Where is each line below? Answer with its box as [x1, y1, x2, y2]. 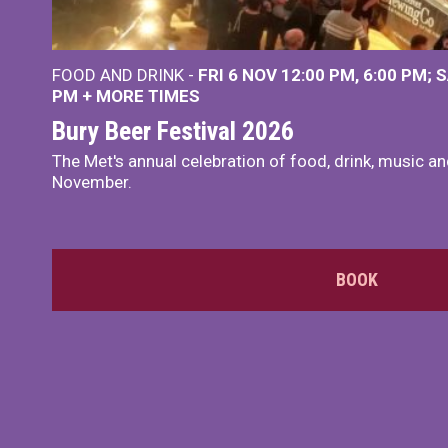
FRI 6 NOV [198, 65, 281, 86]
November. [52, 172, 132, 193]
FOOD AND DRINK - [52, 65, 198, 86]
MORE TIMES [96, 86, 200, 107]
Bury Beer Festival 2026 [52, 116, 294, 147]
